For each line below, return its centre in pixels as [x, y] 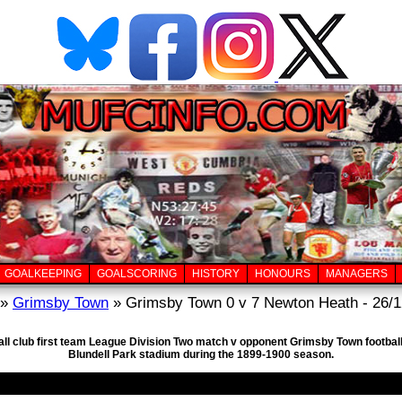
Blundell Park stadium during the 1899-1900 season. [201, 355]
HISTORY [216, 274]
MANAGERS [357, 274]
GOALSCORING [137, 274]
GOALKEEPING [43, 274]
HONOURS [283, 274]
